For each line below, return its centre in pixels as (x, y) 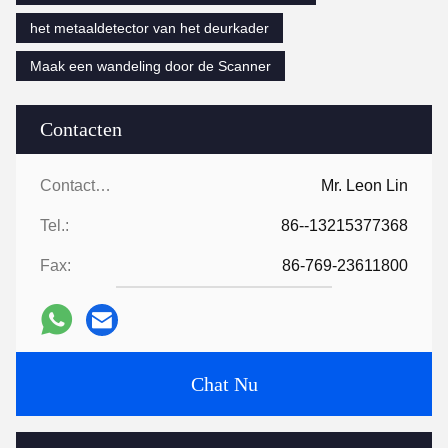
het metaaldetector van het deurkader (149, 27)
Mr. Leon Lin (364, 185)
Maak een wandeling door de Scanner (150, 65)
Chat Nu (224, 383)
